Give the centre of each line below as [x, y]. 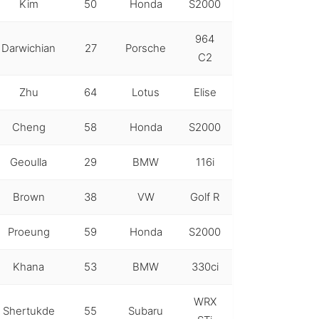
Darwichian [28, 48]
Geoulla [28, 162]
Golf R [205, 197]
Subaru [146, 310]
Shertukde [28, 310]
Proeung [28, 231]
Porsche [146, 48]
